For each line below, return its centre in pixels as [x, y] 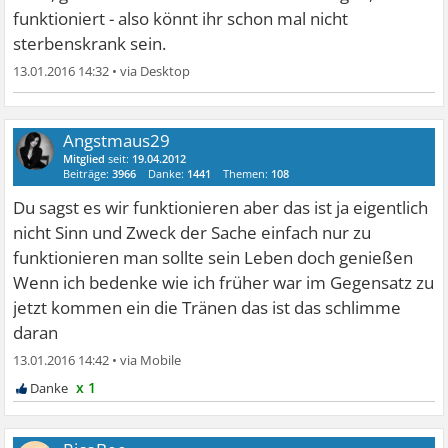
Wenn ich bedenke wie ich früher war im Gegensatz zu [224, 283]
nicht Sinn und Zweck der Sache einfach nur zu [192, 233]
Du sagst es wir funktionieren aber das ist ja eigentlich [221, 208]
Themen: [247, 174]
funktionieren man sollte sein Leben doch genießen [213, 258]
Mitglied [84, 159]
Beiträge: [88, 174]
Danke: [168, 174]
